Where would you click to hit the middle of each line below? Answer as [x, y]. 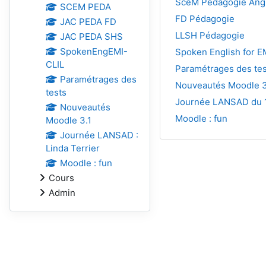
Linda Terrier [73, 148]
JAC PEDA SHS [91, 37]
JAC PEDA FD [88, 22]
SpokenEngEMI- [94, 51]
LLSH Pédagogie [210, 35]
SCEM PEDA [85, 7]
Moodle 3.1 [69, 120]
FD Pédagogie [205, 18]
